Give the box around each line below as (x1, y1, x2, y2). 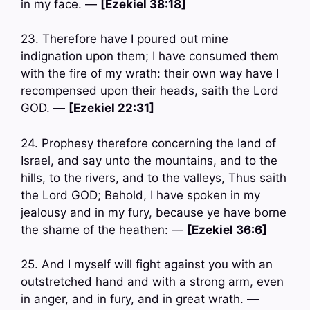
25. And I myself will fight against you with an (21, 257, 273, 272)
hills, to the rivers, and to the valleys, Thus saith (21, 170, 286, 185)
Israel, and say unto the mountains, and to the (21, 153, 277, 167)
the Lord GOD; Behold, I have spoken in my (21, 188, 260, 202)
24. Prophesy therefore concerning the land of (21, 136, 276, 150)
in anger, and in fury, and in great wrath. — (21, 292, 259, 307)
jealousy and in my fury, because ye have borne (21, 205, 286, 219)
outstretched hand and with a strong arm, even (21, 275, 284, 289)
